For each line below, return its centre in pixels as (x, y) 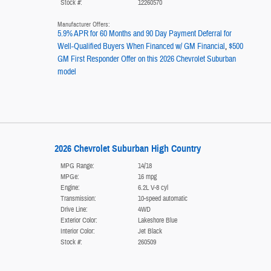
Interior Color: (77, 231)
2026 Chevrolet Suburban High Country (127, 149)
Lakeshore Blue (157, 220)
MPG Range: (77, 166)
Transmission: (78, 199)
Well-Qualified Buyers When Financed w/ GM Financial (141, 47)
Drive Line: (74, 210)
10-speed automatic (162, 199)
